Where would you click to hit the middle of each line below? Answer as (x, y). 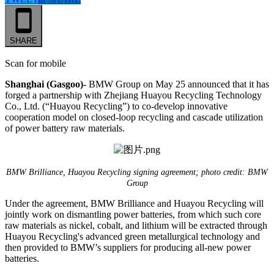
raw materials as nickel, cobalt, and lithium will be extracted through (136, 225)
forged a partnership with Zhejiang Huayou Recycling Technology (133, 95)
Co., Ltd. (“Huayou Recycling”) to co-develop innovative (116, 106)
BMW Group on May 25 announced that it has (178, 84)
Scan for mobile (35, 63)
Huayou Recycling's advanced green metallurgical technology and (132, 236)
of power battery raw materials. (65, 128)
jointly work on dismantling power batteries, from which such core (133, 214)
